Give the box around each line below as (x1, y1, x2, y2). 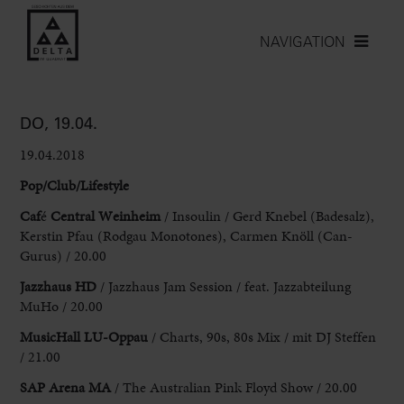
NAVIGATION (260, 32, 345, 50)
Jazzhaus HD (20, 275, 97, 297)
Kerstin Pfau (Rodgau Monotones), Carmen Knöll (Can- (20, 225, 353, 246)
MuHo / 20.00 (20, 295, 104, 317)
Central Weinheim (47, 205, 161, 226)
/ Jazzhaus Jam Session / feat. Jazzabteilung (96, 275, 352, 297)
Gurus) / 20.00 (20, 244, 107, 266)
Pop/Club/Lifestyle (20, 174, 130, 196)
